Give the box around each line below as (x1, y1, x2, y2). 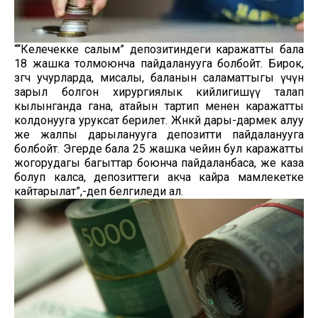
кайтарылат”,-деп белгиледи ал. (14, 185, 183, 199)
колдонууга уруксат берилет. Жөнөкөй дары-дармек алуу (14, 114, 304, 128)
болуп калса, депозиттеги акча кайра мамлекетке (14, 170, 304, 185)
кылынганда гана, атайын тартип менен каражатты (14, 99, 304, 114)
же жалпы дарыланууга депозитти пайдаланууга (14, 128, 304, 142)
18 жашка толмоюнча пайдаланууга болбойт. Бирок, (14, 57, 304, 71)
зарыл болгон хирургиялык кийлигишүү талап (14, 85, 304, 99)
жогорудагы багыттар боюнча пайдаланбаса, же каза (14, 156, 304, 170)
